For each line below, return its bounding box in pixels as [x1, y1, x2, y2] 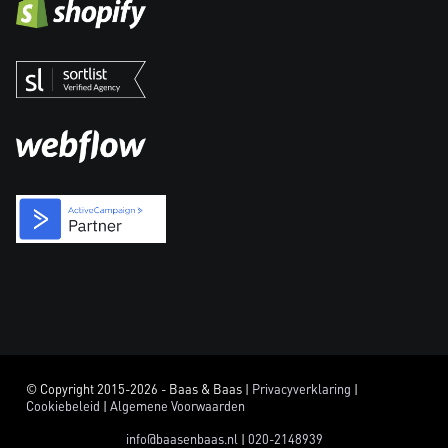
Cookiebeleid [26, 398, 100, 415]
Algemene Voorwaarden [110, 398, 245, 415]
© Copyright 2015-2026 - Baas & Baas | [26, 381, 252, 398]
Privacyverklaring [252, 381, 351, 398]
